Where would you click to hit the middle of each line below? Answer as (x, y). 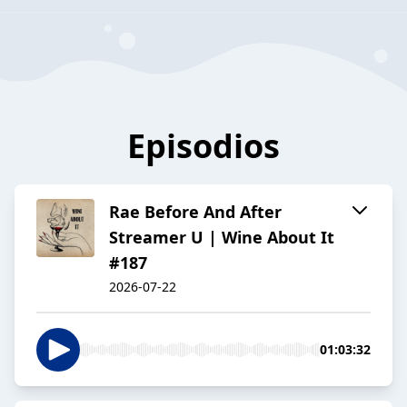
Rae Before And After (195, 212)
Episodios (203, 146)
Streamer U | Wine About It (222, 238)
